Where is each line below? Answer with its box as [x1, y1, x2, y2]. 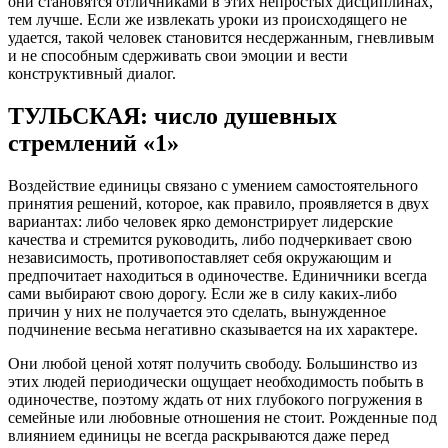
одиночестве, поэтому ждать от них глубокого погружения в [8, 391, 423, 409]
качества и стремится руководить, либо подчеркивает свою [8, 231, 412, 249]
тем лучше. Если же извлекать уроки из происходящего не [8, 11, 407, 29]
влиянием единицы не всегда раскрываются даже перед [8, 427, 389, 445]
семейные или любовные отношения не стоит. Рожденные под [8, 409, 437, 427]
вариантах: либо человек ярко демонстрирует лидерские [8, 213, 393, 231]
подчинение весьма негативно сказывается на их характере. [8, 321, 418, 339]
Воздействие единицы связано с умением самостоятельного [8, 177, 418, 195]
